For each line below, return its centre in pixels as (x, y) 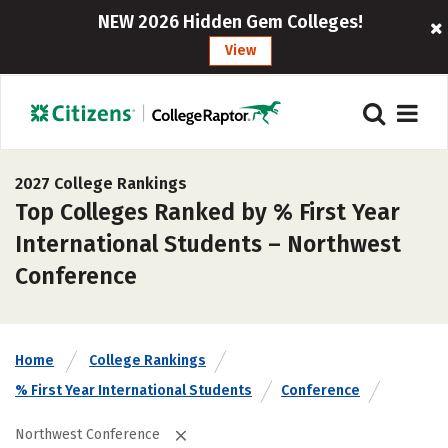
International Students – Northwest (208, 244)
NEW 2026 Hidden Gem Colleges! (231, 22)
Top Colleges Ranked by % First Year (207, 212)
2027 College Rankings (101, 183)
